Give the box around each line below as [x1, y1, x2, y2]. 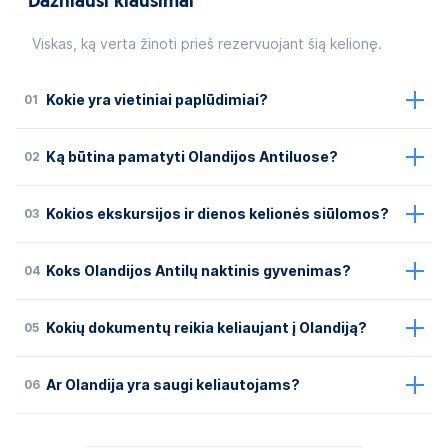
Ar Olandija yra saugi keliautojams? [46, 377, 300, 394]
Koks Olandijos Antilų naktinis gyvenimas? [46, 263, 351, 280]
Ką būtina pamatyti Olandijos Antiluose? [46, 149, 338, 166]
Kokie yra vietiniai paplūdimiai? [46, 92, 268, 109]
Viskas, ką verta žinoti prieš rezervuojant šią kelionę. [32, 36, 382, 53]
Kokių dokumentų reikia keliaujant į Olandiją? [46, 320, 367, 337]
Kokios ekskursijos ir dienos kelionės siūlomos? [46, 206, 389, 223]
